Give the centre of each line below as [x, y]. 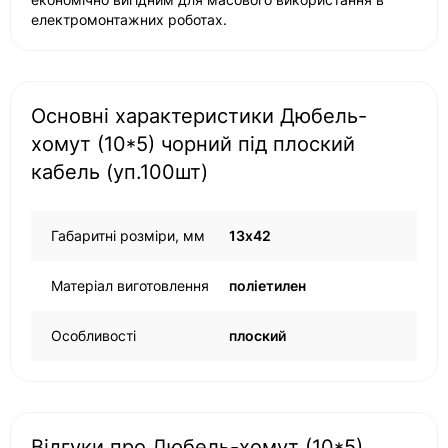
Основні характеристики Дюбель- [199, 116]
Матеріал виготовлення [130, 285]
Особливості [93, 335]
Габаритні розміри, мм [128, 235]
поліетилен [267, 285]
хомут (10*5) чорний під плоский [193, 144]
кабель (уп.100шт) [119, 172]
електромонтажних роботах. [129, 19]
